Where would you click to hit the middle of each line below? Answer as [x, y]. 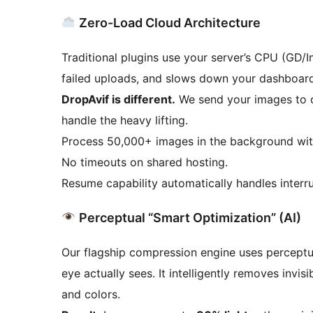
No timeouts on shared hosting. [145, 162]
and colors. [91, 294]
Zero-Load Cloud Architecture [168, 22]
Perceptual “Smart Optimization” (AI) [188, 217]
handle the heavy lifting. [125, 120]
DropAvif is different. [118, 99]
